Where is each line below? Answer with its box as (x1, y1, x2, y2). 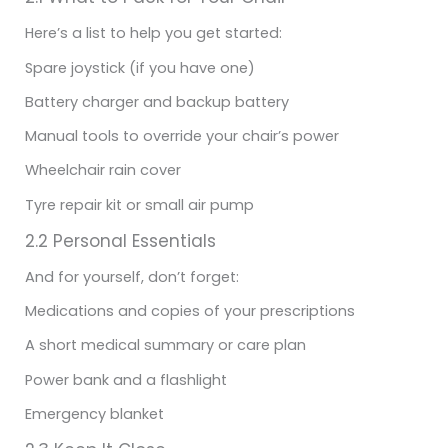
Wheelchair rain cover (25, 160, 181, 181)
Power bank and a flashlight (25, 369, 227, 390)
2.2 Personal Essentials (25, 228, 216, 253)
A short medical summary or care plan (25, 335, 306, 356)
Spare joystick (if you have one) (25, 57, 255, 78)
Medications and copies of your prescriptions (25, 300, 355, 321)
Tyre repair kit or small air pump (25, 194, 254, 215)
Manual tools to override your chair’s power (25, 126, 339, 147)
